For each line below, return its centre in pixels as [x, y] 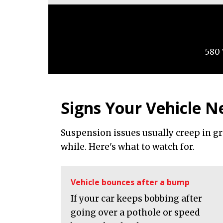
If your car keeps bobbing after [136, 199]
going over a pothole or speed [135, 213]
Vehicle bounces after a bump [130, 182]
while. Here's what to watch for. [128, 147]
